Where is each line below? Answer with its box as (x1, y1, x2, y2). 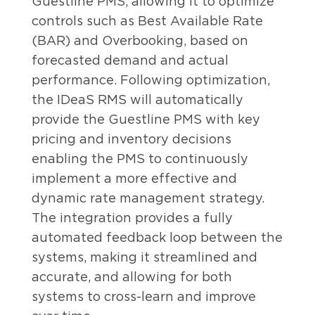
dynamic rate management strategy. (32, 191, 264, 205)
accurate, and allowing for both (32, 270, 232, 284)
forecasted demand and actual (32, 53, 229, 67)
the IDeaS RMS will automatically (32, 93, 243, 107)
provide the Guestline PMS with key (32, 112, 260, 127)
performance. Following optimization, (32, 73, 270, 87)
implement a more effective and (32, 172, 237, 186)
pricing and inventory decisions (32, 132, 231, 146)
